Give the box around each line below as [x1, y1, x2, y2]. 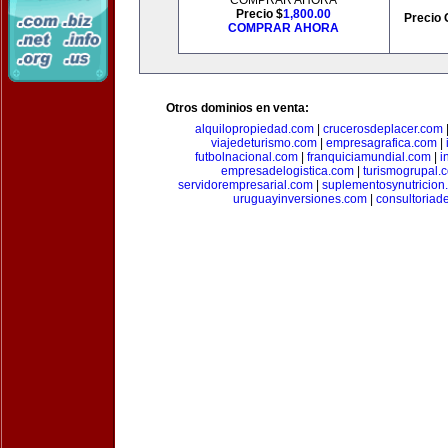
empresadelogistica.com [221, 164, 354, 178]
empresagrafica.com [325, 136, 437, 150]
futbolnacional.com [195, 150, 298, 164]
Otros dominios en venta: [166, 101, 309, 115]
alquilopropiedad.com [194, 122, 314, 136]
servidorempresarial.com [177, 178, 313, 192]
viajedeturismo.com [210, 136, 317, 150]
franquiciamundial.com [307, 150, 431, 164]
